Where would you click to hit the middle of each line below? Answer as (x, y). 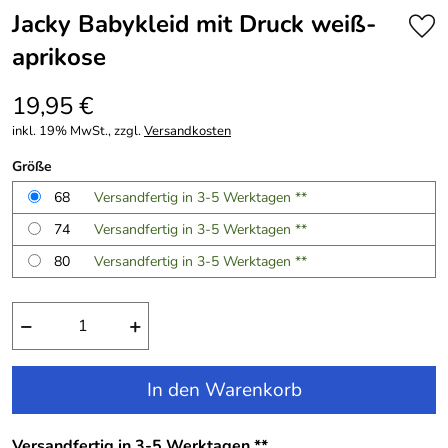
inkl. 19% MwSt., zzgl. (78, 131)
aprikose (59, 57)
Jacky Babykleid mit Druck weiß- (194, 24)
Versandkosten (187, 131)
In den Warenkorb (224, 390)
